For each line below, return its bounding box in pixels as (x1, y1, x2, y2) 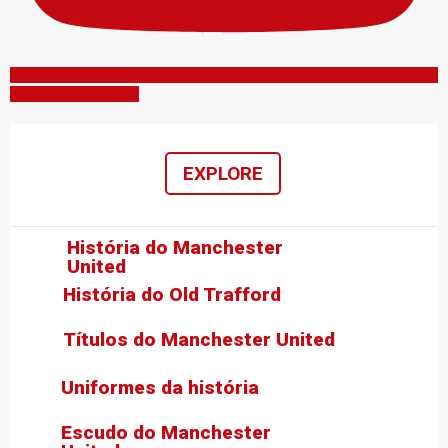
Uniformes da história (61, 375, 259, 399)
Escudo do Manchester (61, 420, 271, 444)
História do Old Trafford (63, 282, 281, 306)
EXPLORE (183, 161, 263, 185)
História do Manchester (67, 235, 283, 259)
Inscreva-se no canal (10, 85, 139, 102)
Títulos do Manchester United (63, 327, 335, 351)
